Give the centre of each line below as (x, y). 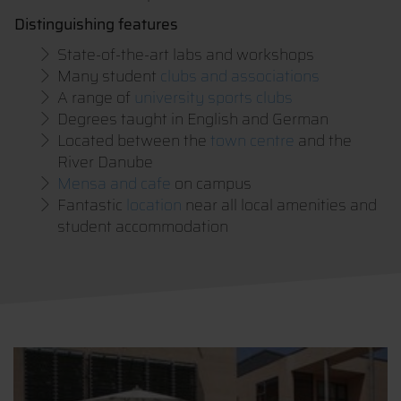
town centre (252, 141)
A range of (96, 98)
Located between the (134, 141)
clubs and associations (240, 76)
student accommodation (143, 226)
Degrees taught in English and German (193, 119)
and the (323, 141)
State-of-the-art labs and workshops (186, 55)
